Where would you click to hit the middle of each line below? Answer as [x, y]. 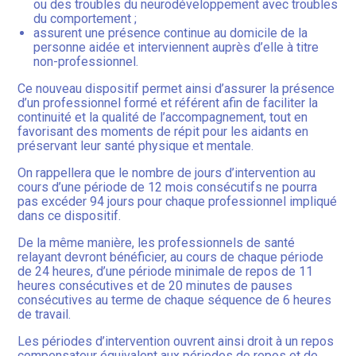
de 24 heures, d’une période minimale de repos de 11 [166, 272]
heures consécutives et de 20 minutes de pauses [155, 286]
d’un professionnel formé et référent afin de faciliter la [168, 103]
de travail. [44, 315]
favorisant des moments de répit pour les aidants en [163, 132]
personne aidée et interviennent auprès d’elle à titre [176, 48]
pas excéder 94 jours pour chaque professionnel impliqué [178, 202]
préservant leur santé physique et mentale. [136, 146]
